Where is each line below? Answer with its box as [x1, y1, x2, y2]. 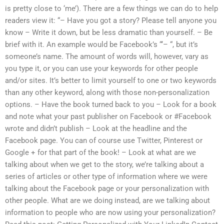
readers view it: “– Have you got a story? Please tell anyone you [5, 16, 216, 25]
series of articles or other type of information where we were [5, 172, 207, 181]
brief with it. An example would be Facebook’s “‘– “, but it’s [5, 40, 198, 49]
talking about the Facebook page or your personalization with [5, 184, 209, 193]
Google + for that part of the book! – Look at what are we [5, 148, 196, 157]
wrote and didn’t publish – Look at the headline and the [5, 124, 187, 133]
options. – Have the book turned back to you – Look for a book [5, 100, 216, 109]
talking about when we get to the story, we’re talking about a [5, 160, 204, 169]
